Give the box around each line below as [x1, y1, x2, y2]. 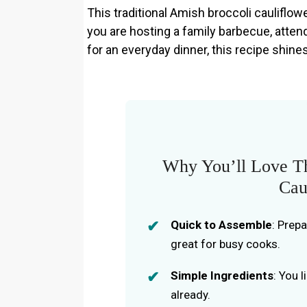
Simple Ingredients [171, 268, 274, 282]
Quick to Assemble [171, 217, 273, 232]
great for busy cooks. [171, 236, 281, 251]
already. [171, 287, 211, 302]
